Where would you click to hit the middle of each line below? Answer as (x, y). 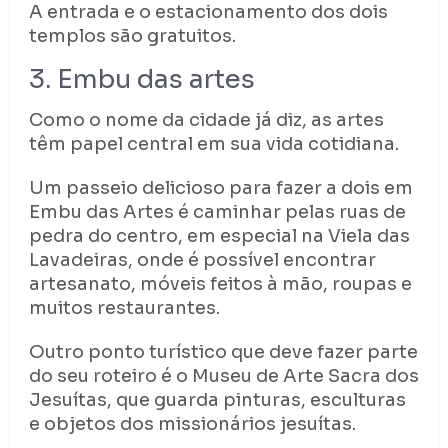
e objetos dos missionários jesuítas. (192, 424)
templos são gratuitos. (132, 36)
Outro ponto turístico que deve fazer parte (223, 352)
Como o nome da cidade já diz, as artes (206, 120)
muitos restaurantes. (124, 308)
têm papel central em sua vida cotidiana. (213, 144)
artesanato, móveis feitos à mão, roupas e (220, 284)
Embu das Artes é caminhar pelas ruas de (217, 212)
